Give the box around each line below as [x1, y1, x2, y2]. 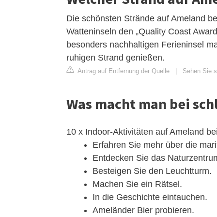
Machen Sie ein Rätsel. [93, 179, 182, 189]
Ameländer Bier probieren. [93, 205, 194, 215]
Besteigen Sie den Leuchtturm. [93, 166, 212, 176]
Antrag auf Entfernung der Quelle [76, 67, 170, 75]
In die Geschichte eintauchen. [93, 192, 207, 202]
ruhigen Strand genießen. [66, 52, 165, 62]
